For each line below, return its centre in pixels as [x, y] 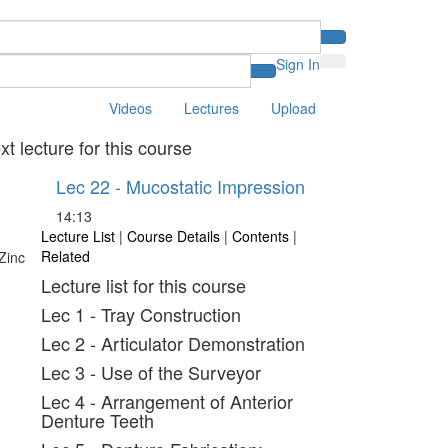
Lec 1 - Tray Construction [140, 314]
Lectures [211, 108]
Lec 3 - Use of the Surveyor [150, 372]
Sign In [298, 64]
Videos [130, 108]
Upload [293, 108]
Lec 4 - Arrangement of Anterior [166, 401]
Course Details [175, 236]
